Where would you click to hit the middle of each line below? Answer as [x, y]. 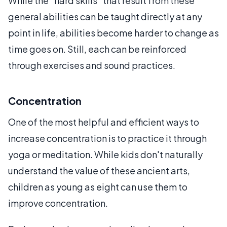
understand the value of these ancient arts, [99, 171]
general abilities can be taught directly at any [105, 16]
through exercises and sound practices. [92, 65]
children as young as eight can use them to [98, 187]
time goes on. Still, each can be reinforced [97, 49]
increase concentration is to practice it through [107, 138]
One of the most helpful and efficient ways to [104, 122]
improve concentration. [58, 203]
